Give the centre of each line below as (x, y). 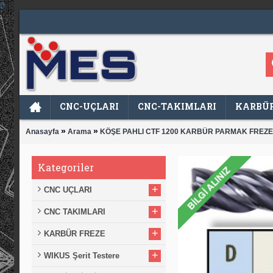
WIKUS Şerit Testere (82, 255)
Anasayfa (42, 132)
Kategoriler (66, 167)
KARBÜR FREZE (75, 233)
